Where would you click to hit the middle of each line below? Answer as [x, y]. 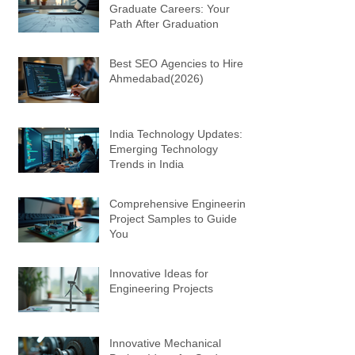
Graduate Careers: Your [170, 8]
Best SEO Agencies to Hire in [182, 63]
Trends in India [147, 164]
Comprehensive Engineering [181, 203]
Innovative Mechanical [165, 343]
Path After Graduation [164, 23]
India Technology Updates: [176, 134]
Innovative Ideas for [159, 273]
